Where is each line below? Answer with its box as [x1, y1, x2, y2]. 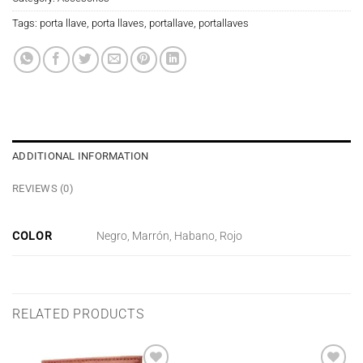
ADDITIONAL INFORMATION [12, 149, 149, 162]
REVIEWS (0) [12, 181, 74, 194]
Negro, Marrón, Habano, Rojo [96, 229, 243, 244]
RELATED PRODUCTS [12, 305, 144, 322]
